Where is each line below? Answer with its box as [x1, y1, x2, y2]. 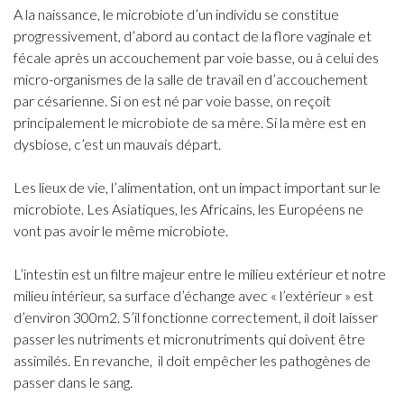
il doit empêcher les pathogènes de [158, 352, 371, 369]
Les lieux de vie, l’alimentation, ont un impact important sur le [14, 179, 381, 196]
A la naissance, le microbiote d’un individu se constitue [14, 5, 339, 23]
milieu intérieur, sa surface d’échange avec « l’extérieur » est [14, 287, 373, 304]
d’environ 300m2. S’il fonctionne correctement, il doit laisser [14, 308, 378, 326]
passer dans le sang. [14, 373, 133, 390]
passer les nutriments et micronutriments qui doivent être [14, 330, 365, 347]
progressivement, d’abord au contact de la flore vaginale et [14, 27, 372, 44]
